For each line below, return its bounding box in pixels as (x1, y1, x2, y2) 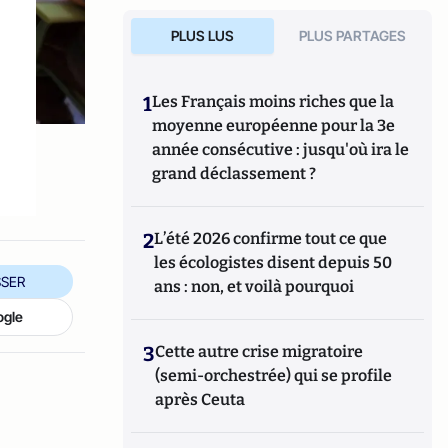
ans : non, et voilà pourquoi (154, 277, 355, 296)
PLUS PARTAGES (299, 27, 407, 44)
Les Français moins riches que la (152, 92, 395, 111)
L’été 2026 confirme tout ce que (154, 229, 388, 248)
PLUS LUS (170, 27, 234, 44)
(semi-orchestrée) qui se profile (155, 366, 393, 385)
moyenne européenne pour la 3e (152, 116, 396, 135)
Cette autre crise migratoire (155, 342, 364, 361)
